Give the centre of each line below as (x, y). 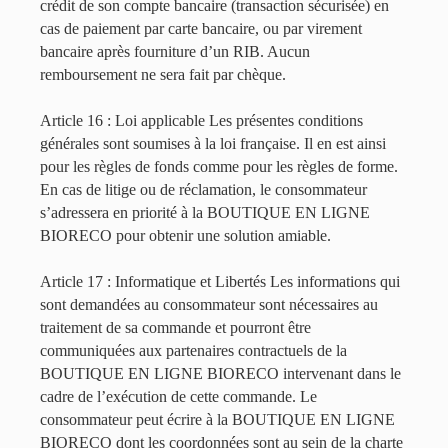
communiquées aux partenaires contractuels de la (193, 350)
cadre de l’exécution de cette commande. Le (178, 396)
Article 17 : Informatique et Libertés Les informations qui (220, 281)
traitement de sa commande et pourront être (175, 327)
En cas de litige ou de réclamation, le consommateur (203, 189)
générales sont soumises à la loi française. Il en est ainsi (213, 143)
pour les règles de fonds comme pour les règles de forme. (219, 166)
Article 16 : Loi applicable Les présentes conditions (201, 120)
